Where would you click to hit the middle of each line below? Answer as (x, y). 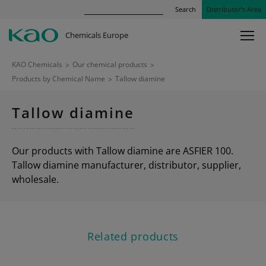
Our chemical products (110, 64)
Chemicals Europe (97, 35)
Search (186, 9)
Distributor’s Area (234, 9)
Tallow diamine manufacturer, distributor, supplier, (126, 165)
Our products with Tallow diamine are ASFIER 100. (123, 151)
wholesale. (35, 179)
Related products (133, 236)
